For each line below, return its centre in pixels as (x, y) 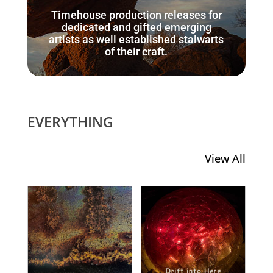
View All (225, 158)
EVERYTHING (70, 122)
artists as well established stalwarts (136, 39)
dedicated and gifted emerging (136, 27)
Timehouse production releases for (136, 15)
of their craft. (136, 51)
